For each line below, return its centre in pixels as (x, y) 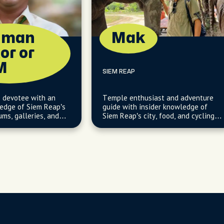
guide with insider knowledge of (155, 107)
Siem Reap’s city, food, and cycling (158, 116)
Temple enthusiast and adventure (158, 98)
